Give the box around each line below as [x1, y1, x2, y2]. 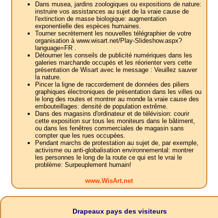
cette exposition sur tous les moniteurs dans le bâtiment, [35, 117, 195, 125]
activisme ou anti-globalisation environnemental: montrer [35, 146, 194, 154]
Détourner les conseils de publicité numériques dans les [35, 52, 192, 59]
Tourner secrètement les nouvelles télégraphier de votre [35, 30, 191, 37]
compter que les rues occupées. [35, 132, 126, 140]
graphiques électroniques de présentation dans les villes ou [35, 88, 201, 96]
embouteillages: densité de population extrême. [35, 103, 168, 110]
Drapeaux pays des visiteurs [72, 207, 167, 216]
